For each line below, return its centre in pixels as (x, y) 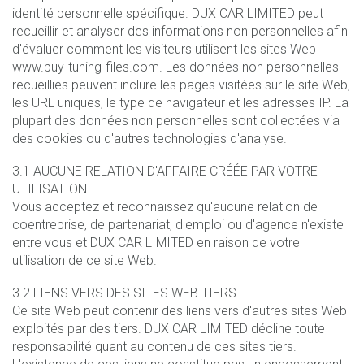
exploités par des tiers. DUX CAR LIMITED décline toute (169, 328)
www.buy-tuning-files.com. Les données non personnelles (175, 67)
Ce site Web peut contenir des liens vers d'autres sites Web (180, 310)
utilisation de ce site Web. (84, 260)
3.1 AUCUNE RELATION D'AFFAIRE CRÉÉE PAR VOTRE (165, 171)
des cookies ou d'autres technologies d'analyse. (149, 138)
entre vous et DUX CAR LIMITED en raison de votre (156, 242)
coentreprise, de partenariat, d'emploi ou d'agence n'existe (178, 224)
